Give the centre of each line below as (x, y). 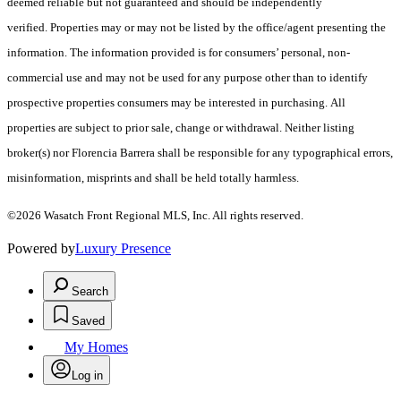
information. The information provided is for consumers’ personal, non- (179, 53)
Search (90, 292)
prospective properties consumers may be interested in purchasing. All (176, 103)
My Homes (96, 347)
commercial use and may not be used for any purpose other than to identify (188, 78)
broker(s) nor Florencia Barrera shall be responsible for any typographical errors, (200, 153)
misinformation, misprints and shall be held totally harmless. (153, 178)
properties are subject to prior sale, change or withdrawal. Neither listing (181, 128)
